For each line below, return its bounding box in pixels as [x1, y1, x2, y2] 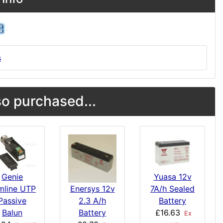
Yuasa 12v [153, 171, 192, 182]
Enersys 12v [70, 184, 115, 194]
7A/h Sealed [150, 183, 195, 194]
